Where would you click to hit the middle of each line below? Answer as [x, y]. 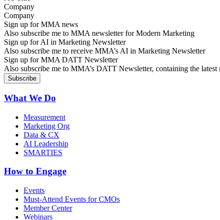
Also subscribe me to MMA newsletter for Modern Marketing [99, 33]
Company [19, 7]
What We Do [30, 98]
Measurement [44, 117]
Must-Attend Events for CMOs [72, 199]
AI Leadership [46, 143]
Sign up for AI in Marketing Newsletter [65, 42]
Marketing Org [47, 126]
